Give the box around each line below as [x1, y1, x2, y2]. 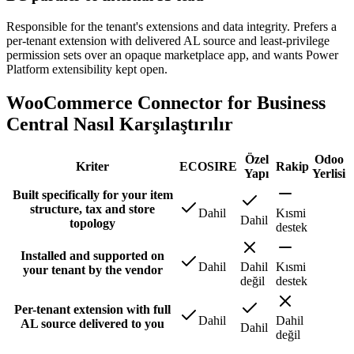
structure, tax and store [30, 202, 155, 217]
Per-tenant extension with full [14, 303, 171, 317]
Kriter [76, 160, 109, 174]
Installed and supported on [21, 249, 164, 263]
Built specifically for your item [12, 188, 173, 202]
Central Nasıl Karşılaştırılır [6, 113, 233, 134]
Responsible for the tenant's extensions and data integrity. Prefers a [6, 19, 337, 33]
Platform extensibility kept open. [6, 62, 168, 76]
